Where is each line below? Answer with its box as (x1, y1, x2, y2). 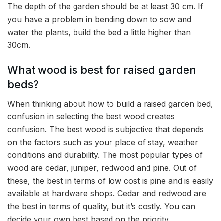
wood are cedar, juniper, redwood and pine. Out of (7, 162, 197, 173)
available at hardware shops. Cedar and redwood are (7, 188, 206, 198)
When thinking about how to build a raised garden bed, (7, 98, 213, 109)
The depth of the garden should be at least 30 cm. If (7, 1, 203, 12)
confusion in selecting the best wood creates (7, 111, 175, 121)
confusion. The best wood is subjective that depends (7, 124, 204, 134)
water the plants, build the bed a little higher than (7, 27, 191, 37)
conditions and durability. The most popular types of (7, 149, 203, 160)
